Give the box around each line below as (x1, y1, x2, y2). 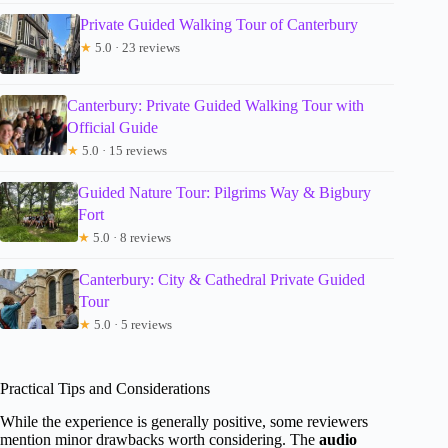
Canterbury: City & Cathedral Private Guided (78, 271, 365, 289)
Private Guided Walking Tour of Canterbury (80, 16, 358, 34)
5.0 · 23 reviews (92, 40, 180, 56)
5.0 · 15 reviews (78, 143, 167, 159)
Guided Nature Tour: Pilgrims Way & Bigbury (78, 184, 372, 202)
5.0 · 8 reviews (90, 230, 172, 246)
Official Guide (66, 119, 158, 137)
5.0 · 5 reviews (90, 317, 172, 333)
